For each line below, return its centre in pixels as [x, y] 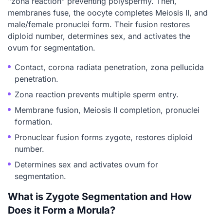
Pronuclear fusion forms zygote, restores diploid [104, 137]
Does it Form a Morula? [62, 210]
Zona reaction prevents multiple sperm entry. [97, 94]
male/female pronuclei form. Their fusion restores [99, 24]
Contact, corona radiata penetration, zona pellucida [109, 67]
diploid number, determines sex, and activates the [99, 36]
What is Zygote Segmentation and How [100, 197]
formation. [34, 122]
